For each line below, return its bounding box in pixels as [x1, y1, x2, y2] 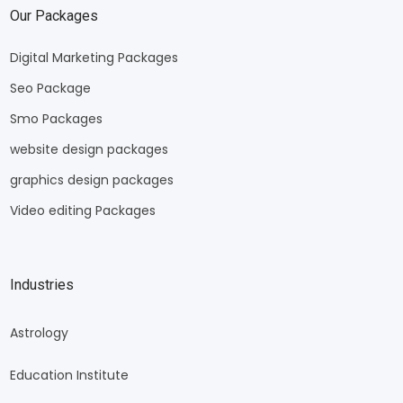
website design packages [9, 140, 168, 159]
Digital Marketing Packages [9, 49, 178, 67]
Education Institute [9, 365, 129, 384]
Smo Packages [9, 110, 103, 129]
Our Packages [9, 6, 98, 24]
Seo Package [9, 79, 91, 98]
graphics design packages [9, 171, 174, 190]
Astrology [9, 323, 68, 342]
